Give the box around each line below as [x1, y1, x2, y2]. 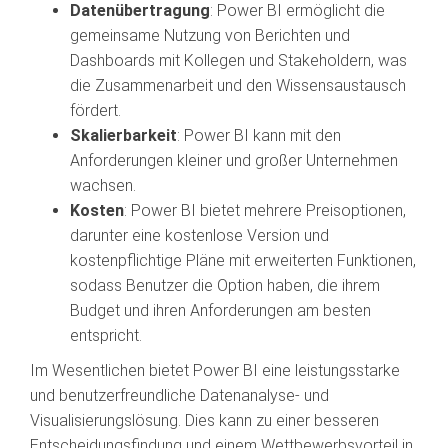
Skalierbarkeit [70, 126, 177, 145]
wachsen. [70, 176, 136, 195]
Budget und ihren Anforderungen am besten [70, 301, 371, 320]
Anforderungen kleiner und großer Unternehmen [70, 151, 398, 170]
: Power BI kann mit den [177, 126, 341, 145]
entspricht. [70, 326, 142, 345]
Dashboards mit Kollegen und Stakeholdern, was [70, 51, 407, 70]
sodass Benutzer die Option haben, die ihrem [70, 276, 380, 295]
